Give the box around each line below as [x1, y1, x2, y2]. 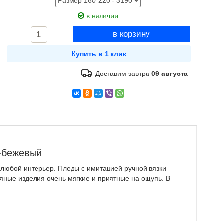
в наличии [84, 12, 118, 19]
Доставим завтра [95, 70, 152, 77]
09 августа [151, 70, 188, 77]
